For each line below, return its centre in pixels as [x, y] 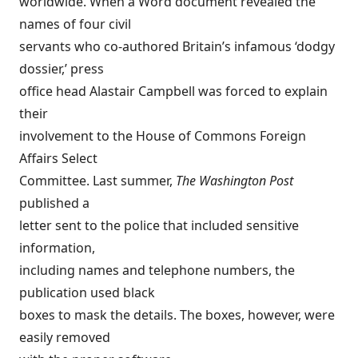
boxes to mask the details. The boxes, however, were [177, 315]
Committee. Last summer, [97, 181]
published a [54, 203]
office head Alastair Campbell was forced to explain [173, 91]
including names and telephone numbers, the [157, 270]
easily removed [65, 337]
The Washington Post [235, 181]
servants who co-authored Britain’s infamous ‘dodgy [177, 46]
